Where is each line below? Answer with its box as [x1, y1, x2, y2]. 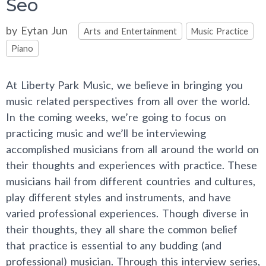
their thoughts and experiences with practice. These [6, 159, 258, 172]
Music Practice [191, 26, 249, 36]
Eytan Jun [20, 24, 68, 37]
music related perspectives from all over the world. [6, 94, 250, 107]
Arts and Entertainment [84, 26, 177, 36]
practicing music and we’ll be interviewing [6, 126, 206, 140]
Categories [78, 21, 130, 34]
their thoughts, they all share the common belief [6, 223, 237, 236]
